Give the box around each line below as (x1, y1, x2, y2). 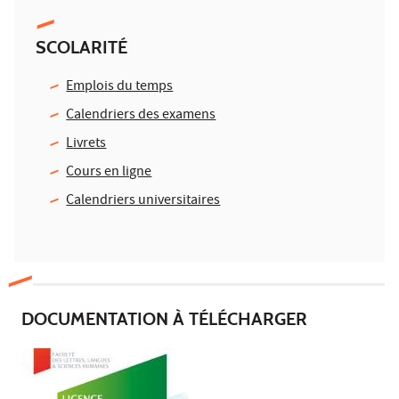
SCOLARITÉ (36, 37, 127, 59)
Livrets (66, 134, 107, 156)
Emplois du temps (66, 77, 174, 99)
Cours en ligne (66, 162, 152, 184)
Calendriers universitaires (66, 191, 221, 213)
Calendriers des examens (66, 105, 216, 127)
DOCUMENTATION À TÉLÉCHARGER (21, 308, 307, 330)
